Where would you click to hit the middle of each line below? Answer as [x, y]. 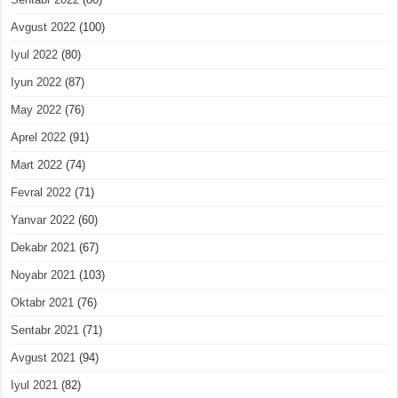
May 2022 [36, 110]
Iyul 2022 [35, 55]
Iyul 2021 [35, 386]
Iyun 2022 [36, 83]
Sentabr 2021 [45, 330]
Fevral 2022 [41, 193]
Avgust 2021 [44, 358]
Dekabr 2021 [44, 248]
